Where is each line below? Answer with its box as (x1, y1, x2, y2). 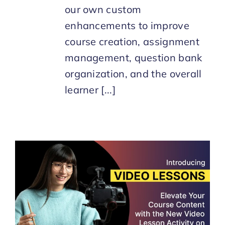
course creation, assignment (64, 35, 200, 48)
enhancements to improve (64, 19, 189, 32)
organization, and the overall (64, 67, 202, 80)
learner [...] (64, 83, 116, 96)
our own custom (64, 3, 142, 16)
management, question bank (64, 51, 202, 64)
